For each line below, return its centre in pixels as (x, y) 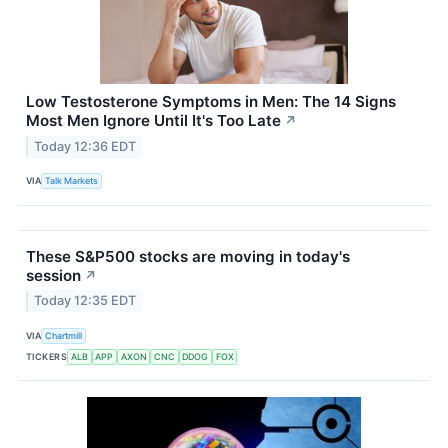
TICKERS (47, 356)
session (53, 275)
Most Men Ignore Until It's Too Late (153, 120)
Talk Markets (72, 181)
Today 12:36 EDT (85, 146)
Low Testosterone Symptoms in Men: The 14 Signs (211, 101)
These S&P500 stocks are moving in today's (188, 256)
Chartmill (64, 335)
